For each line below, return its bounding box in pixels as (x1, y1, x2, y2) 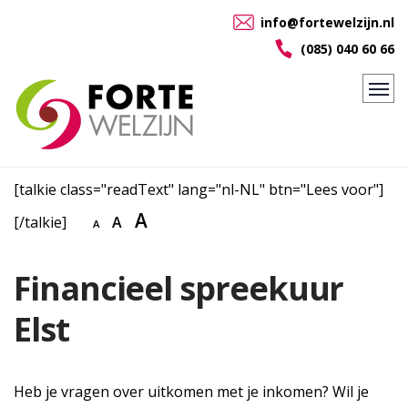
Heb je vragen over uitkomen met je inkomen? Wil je (14, 382, 369, 403)
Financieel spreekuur (14, 266, 344, 311)
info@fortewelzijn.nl (257, 14, 394, 31)
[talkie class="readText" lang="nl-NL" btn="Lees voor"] (14, 179, 383, 199)
